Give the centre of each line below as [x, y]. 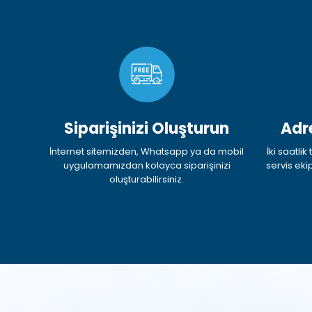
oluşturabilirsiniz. [147, 180]
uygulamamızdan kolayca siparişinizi [147, 166]
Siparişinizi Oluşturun [147, 129]
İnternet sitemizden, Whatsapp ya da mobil [147, 152]
